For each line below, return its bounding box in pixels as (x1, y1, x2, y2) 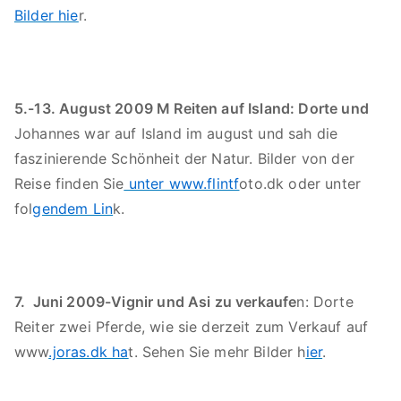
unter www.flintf (124, 175, 240, 192)
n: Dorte (296, 293, 354, 311)
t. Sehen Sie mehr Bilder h (128, 343, 306, 361)
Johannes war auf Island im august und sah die (14, 124, 338, 142)
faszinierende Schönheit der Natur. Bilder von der (14, 149, 354, 167)
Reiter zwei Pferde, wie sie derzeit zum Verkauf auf (14, 318, 369, 336)
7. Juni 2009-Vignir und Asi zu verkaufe (14, 293, 297, 311)
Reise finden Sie (14, 175, 124, 192)
